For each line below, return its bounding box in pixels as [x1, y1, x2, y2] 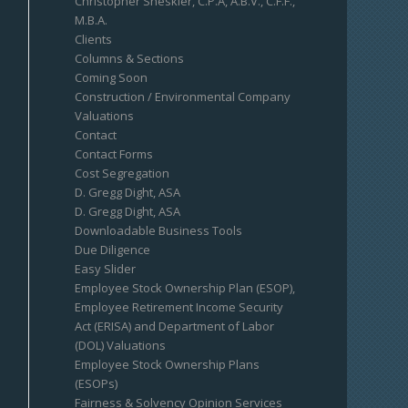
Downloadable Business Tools [75, 222, 243, 239]
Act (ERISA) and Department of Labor [75, 318, 275, 334]
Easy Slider [75, 260, 137, 277]
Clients [75, 31, 113, 47]
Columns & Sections [75, 50, 185, 66]
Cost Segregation [75, 165, 170, 181]
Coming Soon [75, 69, 148, 86]
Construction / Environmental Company [75, 88, 291, 105]
